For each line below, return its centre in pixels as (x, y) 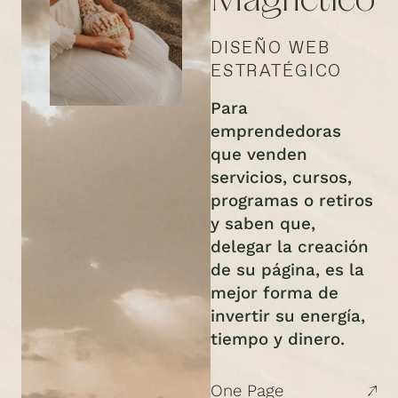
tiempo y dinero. (277, 340)
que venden (259, 155)
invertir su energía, (287, 317)
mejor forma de (274, 294)
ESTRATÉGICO (276, 71)
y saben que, (263, 224)
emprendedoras (275, 132)
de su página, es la (287, 271)
